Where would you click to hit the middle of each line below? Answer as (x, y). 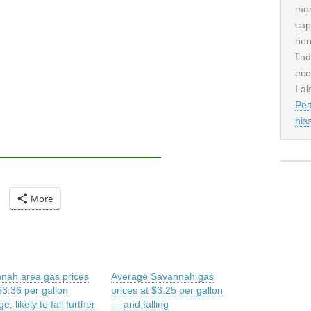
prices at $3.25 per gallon (167, 290)
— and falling (140, 304)
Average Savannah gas (162, 276)
